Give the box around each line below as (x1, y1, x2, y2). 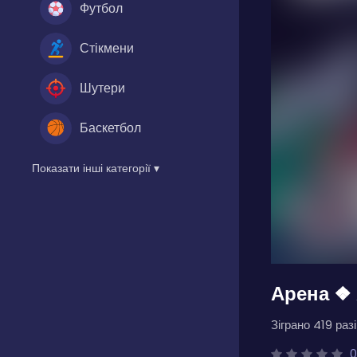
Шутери (80, 78, 125, 97)
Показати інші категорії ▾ (32, 159, 159, 176)
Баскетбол (80, 118, 141, 137)
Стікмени (80, 38, 134, 57)
